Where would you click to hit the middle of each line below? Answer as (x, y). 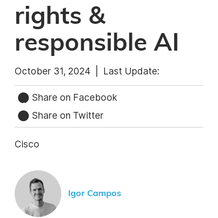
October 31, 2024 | (59, 71)
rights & (60, 17)
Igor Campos (95, 193)
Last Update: (131, 71)
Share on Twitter (66, 115)
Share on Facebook (73, 97)
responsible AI (97, 43)
